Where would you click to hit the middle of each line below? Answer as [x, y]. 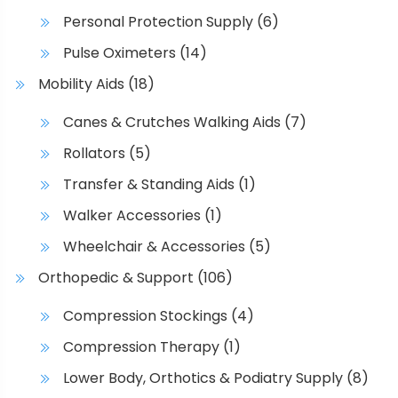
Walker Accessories [132, 216]
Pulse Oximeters [119, 53]
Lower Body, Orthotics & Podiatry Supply [203, 378]
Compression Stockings [145, 316]
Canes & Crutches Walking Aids [172, 123]
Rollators [94, 154]
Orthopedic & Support [116, 278]
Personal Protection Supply [158, 22]
